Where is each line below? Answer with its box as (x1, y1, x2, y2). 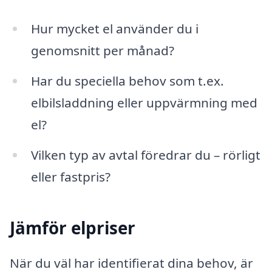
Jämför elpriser (10, 216, 135, 240)
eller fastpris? (30, 168, 110, 185)
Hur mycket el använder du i (30, 20, 199, 38)
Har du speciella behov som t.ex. (30, 72, 224, 90)
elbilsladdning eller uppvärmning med (30, 94, 257, 112)
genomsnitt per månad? (30, 42, 174, 59)
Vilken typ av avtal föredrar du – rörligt (30, 146, 260, 163)
